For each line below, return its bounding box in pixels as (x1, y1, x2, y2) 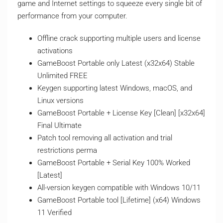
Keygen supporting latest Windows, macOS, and (37, 84, 192, 93)
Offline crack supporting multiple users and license (37, 34, 201, 43)
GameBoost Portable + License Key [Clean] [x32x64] (37, 109, 205, 117)
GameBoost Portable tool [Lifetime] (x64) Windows (37, 196, 201, 205)
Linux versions (37, 96, 84, 105)
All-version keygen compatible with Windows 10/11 (37, 183, 201, 192)
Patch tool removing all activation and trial (37, 133, 172, 142)
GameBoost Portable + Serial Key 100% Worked (37, 158, 190, 167)
